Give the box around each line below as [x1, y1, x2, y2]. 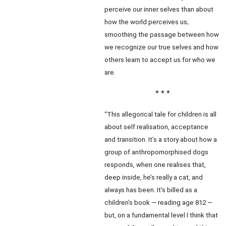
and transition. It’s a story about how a [104, 136, 217, 143]
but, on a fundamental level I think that [104, 211, 218, 219]
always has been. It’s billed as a [104, 186, 197, 194]
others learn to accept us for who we [104, 56, 215, 64]
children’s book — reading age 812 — [104, 199, 212, 206]
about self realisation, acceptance [104, 123, 208, 131]
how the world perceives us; [104, 18, 189, 26]
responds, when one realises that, [104, 161, 206, 168]
